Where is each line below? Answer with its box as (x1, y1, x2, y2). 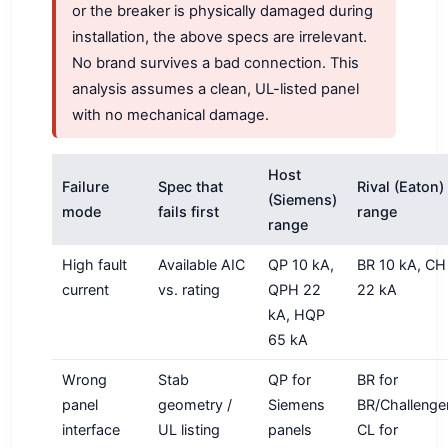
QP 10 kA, (267, 255, 334, 273)
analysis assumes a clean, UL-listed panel (72, 80, 359, 99)
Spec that (157, 177, 223, 195)
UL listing (157, 420, 220, 438)
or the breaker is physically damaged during (72, 2, 373, 21)
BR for (356, 370, 398, 388)
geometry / (157, 395, 232, 413)
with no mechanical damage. (72, 106, 269, 125)
